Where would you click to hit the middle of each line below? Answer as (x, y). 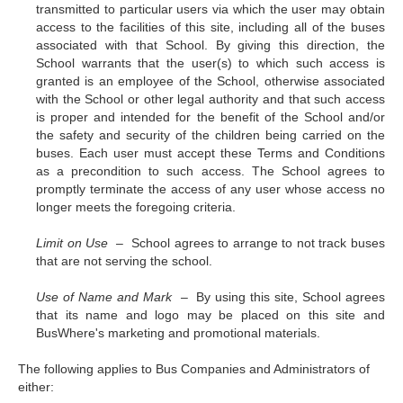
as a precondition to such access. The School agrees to (210, 171)
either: (36, 387)
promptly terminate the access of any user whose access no (210, 189)
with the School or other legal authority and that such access (210, 99)
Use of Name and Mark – (116, 297)
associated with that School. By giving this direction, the (210, 45)
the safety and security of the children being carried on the (210, 135)
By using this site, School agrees (291, 297)
